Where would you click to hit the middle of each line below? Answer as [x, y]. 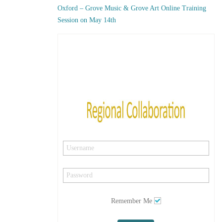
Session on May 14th [86, 20]
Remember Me [131, 201]
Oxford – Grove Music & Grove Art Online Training [132, 8]
